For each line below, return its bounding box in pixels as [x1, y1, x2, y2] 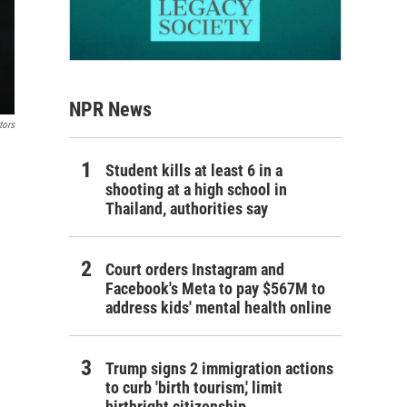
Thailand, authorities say [105, 198, 268, 218]
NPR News [69, 97, 152, 121]
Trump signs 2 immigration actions [105, 358, 333, 378]
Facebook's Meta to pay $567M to [105, 278, 325, 298]
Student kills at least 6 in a [105, 160, 283, 180]
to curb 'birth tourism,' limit [105, 377, 283, 397]
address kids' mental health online [105, 297, 332, 317]
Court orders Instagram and [105, 259, 284, 279]
